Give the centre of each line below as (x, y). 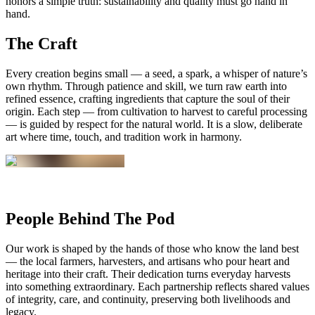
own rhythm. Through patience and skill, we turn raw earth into (146, 86)
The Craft (41, 44)
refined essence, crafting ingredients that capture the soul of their (148, 99)
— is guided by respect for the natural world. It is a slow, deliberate (154, 124)
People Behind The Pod (90, 219)
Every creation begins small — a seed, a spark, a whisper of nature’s (156, 74)
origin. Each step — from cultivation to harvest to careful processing (156, 112)
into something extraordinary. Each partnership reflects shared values (157, 286)
